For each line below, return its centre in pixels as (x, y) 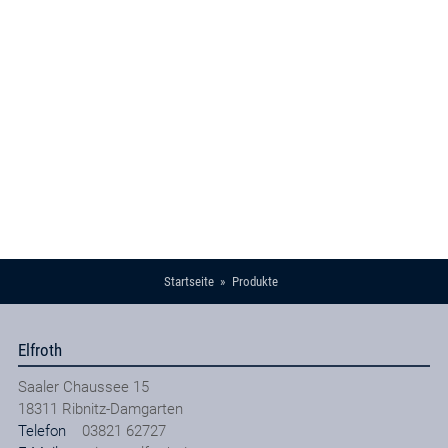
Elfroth (39, 349)
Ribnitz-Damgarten (122, 408)
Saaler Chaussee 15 (83, 386)
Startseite (188, 282)
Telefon (41, 430)
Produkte (255, 282)
